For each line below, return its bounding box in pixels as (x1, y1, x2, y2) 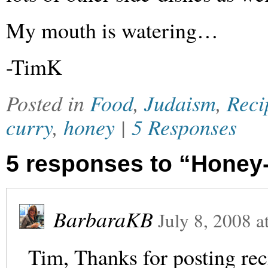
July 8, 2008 (158, 208, 251, 233)
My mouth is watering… (6, 16, 218, 44)
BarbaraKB (53, 205, 153, 233)
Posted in (6, 89, 90, 117)
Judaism (144, 89, 216, 117)
